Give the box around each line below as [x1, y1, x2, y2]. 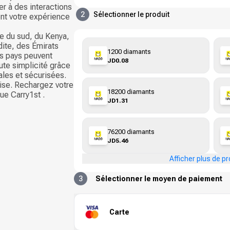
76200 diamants [107, 127, 155, 136]
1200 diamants [107, 47, 151, 55]
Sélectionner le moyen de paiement [95, 175, 222, 183]
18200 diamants [107, 87, 155, 95]
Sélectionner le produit [93, 10, 169, 18]
